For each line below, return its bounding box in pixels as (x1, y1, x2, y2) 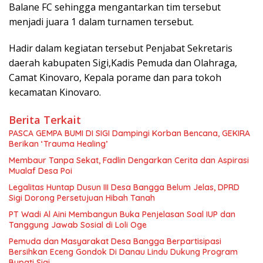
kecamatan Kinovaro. (9, 86, 101, 99)
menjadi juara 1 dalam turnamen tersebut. (9, 15, 194, 29)
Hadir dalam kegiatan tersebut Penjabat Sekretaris (9, 42, 232, 55)
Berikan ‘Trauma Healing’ (9, 139, 107, 150)
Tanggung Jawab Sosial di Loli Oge (9, 220, 147, 231)
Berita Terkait (9, 113, 81, 127)
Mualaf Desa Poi (9, 166, 72, 177)
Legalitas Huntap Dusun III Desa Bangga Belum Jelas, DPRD (9, 182, 240, 193)
